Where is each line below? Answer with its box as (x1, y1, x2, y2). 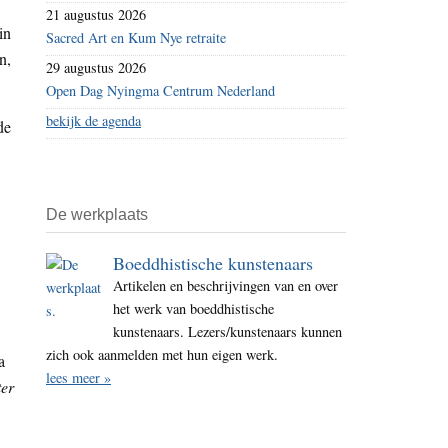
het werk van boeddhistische (113, 299, 275, 319)
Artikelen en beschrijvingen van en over (113, 276, 339, 296)
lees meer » (46, 368, 111, 388)
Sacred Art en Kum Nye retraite (46, 28, 226, 48)
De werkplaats (46, 206, 148, 224)
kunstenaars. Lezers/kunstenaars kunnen (113, 322, 343, 342)
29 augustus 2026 (46, 58, 146, 78)
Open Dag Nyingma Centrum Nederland (46, 81, 275, 101)
